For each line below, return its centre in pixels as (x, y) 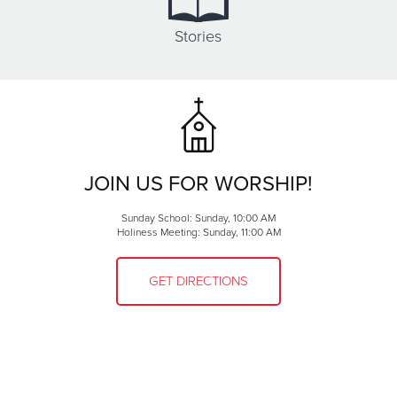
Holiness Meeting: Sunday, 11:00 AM (198, 232)
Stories (198, 36)
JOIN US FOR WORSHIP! (198, 183)
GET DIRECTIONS (198, 280)
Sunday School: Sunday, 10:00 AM (198, 218)
